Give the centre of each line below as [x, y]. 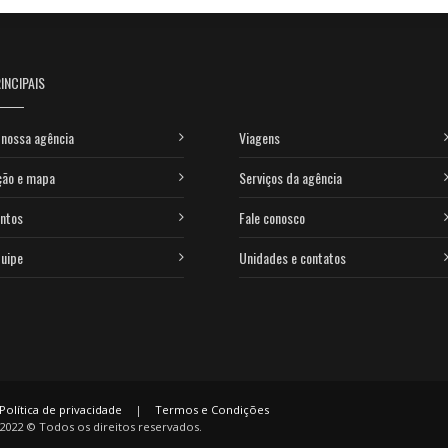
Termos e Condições [212, 409]
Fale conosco [272, 217]
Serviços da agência [290, 177]
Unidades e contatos [292, 257]
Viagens [259, 137]
